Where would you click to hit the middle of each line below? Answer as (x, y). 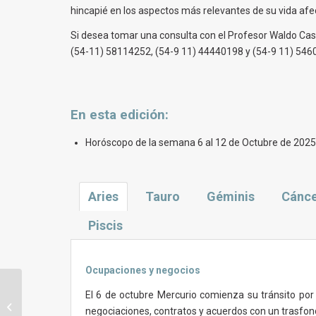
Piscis (105, 226)
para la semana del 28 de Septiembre (100, 307)
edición (142, 115)
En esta (95, 115)
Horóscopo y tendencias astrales (92, 292)
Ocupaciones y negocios (143, 271)
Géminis (231, 197)
